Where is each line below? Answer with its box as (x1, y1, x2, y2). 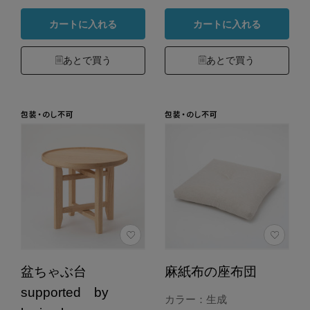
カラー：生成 (164, 293, 227, 305)
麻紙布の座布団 (164, 264, 257, 280)
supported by (20, 285, 122, 300)
